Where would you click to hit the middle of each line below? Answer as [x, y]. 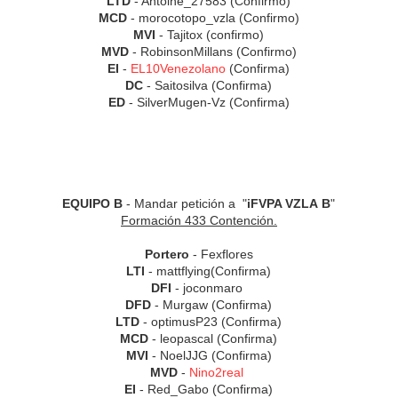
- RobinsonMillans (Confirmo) [212, 52]
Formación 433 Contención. [199, 221]
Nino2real [217, 373]
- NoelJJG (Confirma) [210, 356]
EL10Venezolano [179, 69]
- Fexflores [221, 255]
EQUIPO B [93, 204]
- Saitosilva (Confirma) [208, 86]
